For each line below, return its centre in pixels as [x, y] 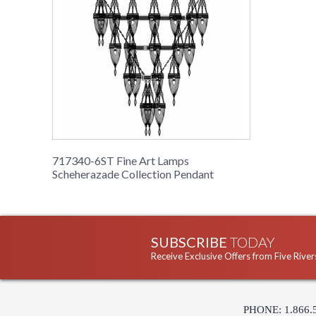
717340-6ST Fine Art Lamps [121, 161]
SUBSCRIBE [190, 242]
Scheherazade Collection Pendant [133, 174]
